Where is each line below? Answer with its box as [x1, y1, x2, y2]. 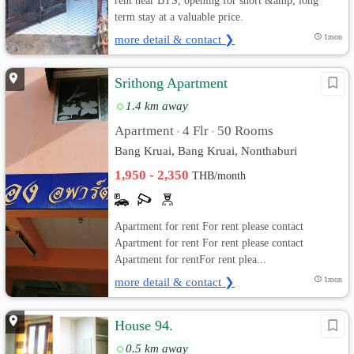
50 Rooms [217, 123, 274, 138]
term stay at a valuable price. [115, 10, 244, 23]
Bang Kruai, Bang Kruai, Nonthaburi [115, 144, 298, 157]
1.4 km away [126, 99, 189, 112]
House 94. [115, 318, 174, 333]
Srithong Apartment [115, 75, 228, 91]
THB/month [192, 170, 247, 182]
